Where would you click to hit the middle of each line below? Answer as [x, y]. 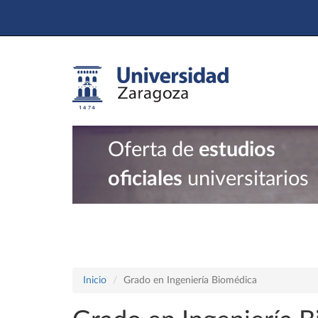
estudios [237, 150]
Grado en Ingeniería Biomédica [190, 280]
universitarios [246, 179]
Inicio [95, 280]
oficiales [145, 179]
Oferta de [153, 150]
